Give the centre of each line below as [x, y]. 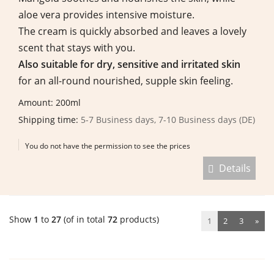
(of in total [84, 219]
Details [232, 168]
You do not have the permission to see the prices [108, 146]
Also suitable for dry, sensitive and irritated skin [129, 64]
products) [138, 219]
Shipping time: [50, 119]
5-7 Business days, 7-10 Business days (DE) [168, 119]
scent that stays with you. [77, 47]
